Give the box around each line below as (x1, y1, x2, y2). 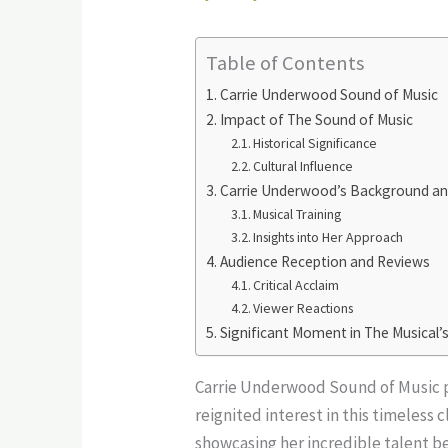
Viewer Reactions (253, 298, 354, 317)
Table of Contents (206, 50, 365, 77)
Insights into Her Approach (253, 227, 404, 246)
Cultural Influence (253, 156, 354, 175)
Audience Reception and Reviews (220, 251, 431, 271)
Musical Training (253, 204, 342, 223)
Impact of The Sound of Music (220, 109, 414, 129)
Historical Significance (253, 133, 378, 152)
